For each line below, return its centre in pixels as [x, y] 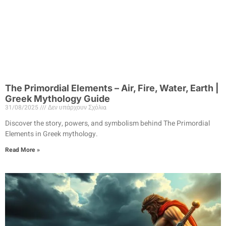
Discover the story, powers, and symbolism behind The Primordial [107, 123]
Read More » [22, 150]
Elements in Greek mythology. [51, 134]
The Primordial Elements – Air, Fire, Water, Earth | [112, 88]
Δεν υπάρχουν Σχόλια [76, 107]
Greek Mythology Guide [58, 98]
